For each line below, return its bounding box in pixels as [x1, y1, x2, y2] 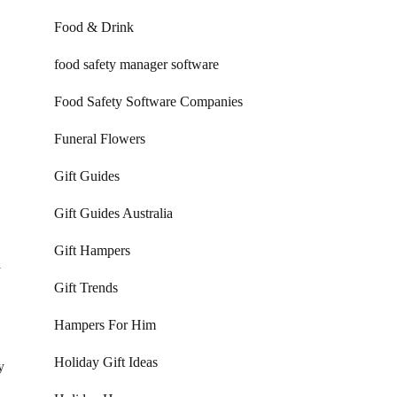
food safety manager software [54, 57, 219, 72]
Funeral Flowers [54, 131, 145, 146]
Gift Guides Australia [54, 206, 173, 221]
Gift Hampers [54, 243, 130, 258]
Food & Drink [54, 19, 134, 35]
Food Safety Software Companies [54, 94, 243, 109]
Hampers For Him [54, 317, 156, 332]
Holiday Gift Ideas [54, 354, 158, 370]
